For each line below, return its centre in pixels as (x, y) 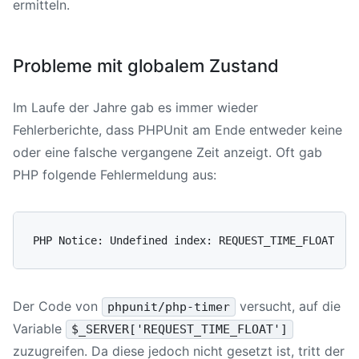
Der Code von (57, 306)
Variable (39, 328)
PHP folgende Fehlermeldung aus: (115, 174)
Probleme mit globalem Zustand (146, 65)
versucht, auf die (290, 306)
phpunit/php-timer (169, 307)
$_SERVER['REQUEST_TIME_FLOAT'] (180, 329)
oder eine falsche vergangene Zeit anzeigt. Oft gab (167, 152)
